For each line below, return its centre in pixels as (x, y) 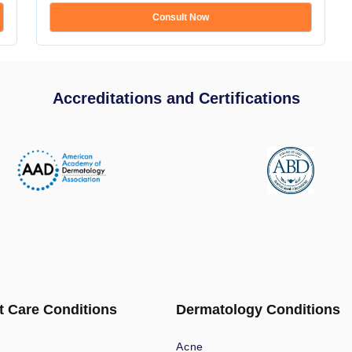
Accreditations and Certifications (176, 98)
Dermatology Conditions (258, 310)
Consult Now (181, 17)
